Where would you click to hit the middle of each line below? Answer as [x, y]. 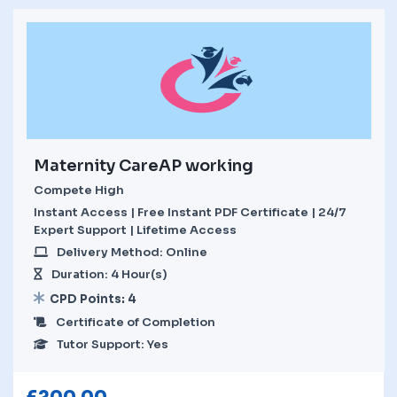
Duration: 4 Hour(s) [109, 274]
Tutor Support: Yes [113, 344]
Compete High [79, 190]
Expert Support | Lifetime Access [135, 230]
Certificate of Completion [136, 322]
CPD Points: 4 [93, 299]
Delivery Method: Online [132, 252]
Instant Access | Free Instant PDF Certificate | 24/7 [190, 212]
